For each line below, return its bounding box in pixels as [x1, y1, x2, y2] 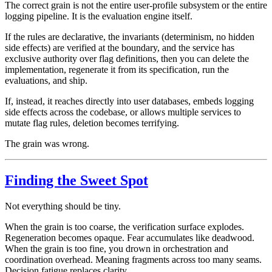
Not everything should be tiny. [5, 201, 121, 212]
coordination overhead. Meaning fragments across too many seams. [5, 254, 262, 265]
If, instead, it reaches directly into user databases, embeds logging [5, 96, 254, 107]
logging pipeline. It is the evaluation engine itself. [5, 11, 192, 22]
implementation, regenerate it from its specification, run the [5, 64, 229, 75]
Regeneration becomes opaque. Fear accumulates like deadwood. [5, 233, 254, 243]
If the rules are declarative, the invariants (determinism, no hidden [5, 32, 254, 42]
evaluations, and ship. [5, 75, 87, 86]
